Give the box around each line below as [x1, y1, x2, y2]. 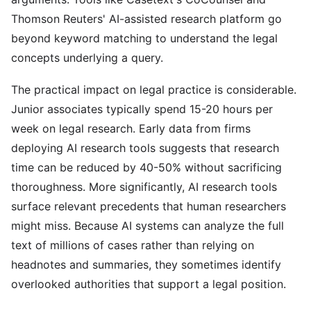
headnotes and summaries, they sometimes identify [11, 258, 281, 271]
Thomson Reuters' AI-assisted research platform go [11, 12, 282, 26]
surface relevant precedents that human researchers [11, 199, 286, 213]
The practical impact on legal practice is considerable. [11, 83, 296, 96]
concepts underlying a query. [11, 51, 163, 65]
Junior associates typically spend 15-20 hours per [11, 102, 273, 116]
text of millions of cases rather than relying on [11, 238, 254, 252]
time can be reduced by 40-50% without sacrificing [11, 160, 282, 174]
